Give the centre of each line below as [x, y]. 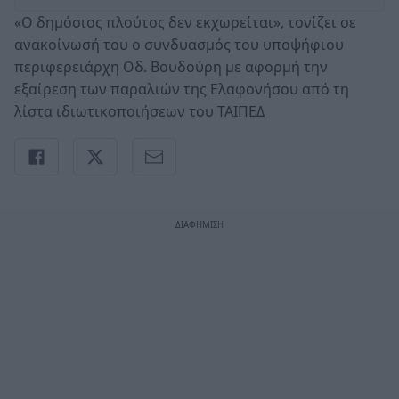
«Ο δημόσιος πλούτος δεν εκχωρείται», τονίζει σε [185, 22]
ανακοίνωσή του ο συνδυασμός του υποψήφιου [179, 44]
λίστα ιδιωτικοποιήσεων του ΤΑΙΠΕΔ [139, 111]
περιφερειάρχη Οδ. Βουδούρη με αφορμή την [171, 66]
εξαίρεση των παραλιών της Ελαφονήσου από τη [182, 89]
